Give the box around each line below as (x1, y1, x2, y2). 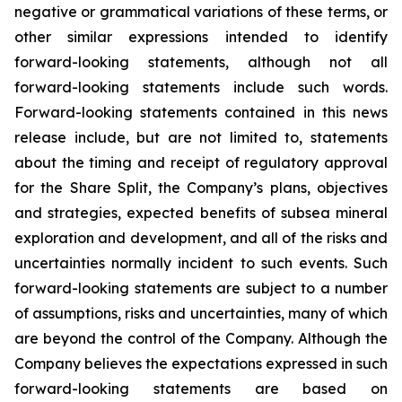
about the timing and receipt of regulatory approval (14, 153, 388, 171)
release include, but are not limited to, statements (14, 128, 388, 146)
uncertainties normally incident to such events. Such (14, 254, 388, 272)
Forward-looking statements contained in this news (14, 103, 388, 121)
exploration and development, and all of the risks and (14, 229, 388, 247)
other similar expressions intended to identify (14, 28, 388, 46)
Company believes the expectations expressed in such (14, 354, 388, 372)
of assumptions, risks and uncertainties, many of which (14, 304, 388, 322)
